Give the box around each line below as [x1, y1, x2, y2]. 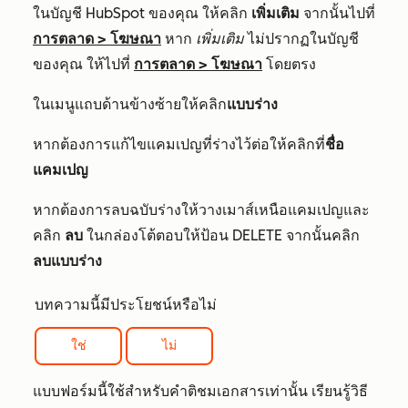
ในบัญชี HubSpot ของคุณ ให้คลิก [33, 5, 251, 22]
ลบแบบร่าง [33, 252, 102, 270]
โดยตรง [262, 56, 316, 73]
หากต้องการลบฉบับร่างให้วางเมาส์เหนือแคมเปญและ [33, 201, 370, 219]
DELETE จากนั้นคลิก [232, 227, 360, 244]
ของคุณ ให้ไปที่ [33, 56, 134, 73]
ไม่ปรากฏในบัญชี [244, 30, 359, 47]
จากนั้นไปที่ [300, 5, 375, 22]
